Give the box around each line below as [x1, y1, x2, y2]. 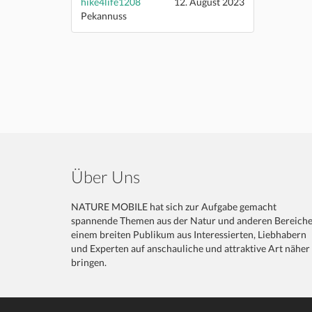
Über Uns [71, 166, 140, 187]
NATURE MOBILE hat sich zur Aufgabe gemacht [71, 200, 276, 212]
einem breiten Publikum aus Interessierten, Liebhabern [71, 228, 306, 240]
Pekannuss [81, 9, 127, 22]
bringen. [71, 256, 107, 268]
